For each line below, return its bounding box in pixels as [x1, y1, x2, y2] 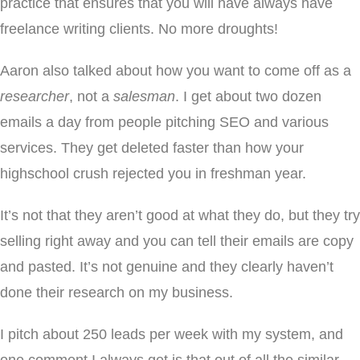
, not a [69, 88, 113, 104]
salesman [113, 88, 175, 104]
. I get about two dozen [175, 88, 321, 104]
